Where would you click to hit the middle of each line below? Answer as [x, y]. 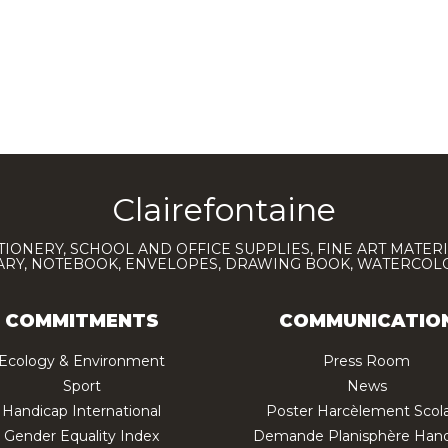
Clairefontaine [224, 209]
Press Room [366, 360]
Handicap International [81, 410]
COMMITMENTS [81, 320]
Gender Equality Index [81, 435]
